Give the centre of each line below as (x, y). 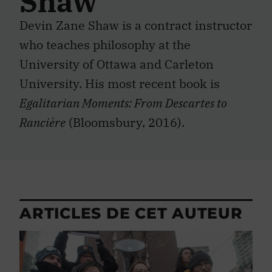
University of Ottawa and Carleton (117, 64)
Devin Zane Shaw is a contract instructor (136, 25)
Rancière (42, 122)
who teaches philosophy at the (105, 45)
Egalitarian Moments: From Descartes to (123, 103)
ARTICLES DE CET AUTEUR (131, 213)
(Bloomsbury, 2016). (125, 122)
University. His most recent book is (120, 83)
